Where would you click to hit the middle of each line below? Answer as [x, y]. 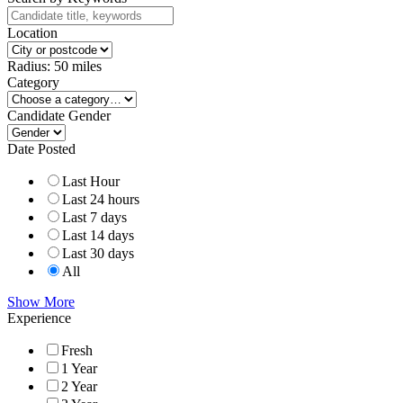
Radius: [31, 66]
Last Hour [91, 181]
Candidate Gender [59, 115]
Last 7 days [94, 217]
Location [32, 32]
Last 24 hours [101, 199]
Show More [41, 301]
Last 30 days [98, 253]
